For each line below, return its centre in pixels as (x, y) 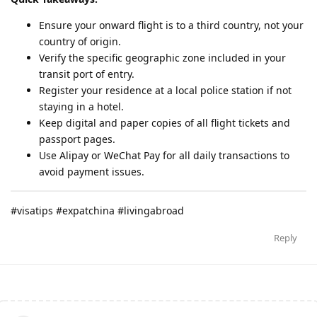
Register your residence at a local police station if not (165, 90)
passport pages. (77, 139)
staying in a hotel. (81, 106)
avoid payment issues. (92, 171)
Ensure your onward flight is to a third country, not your (171, 25)
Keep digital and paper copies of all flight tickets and (165, 122)
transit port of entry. (87, 74)
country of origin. (80, 41)
